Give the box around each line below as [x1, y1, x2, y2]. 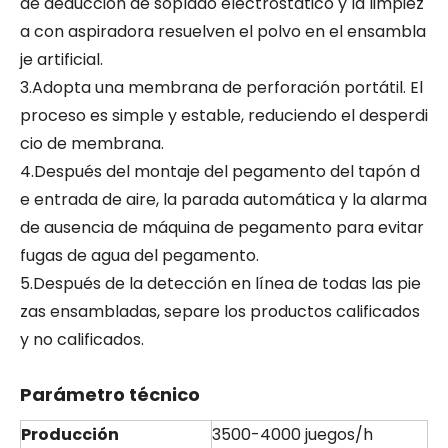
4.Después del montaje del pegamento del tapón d [20, 160, 420, 183]
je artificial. [20, 48, 103, 71]
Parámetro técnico [20, 382, 200, 407]
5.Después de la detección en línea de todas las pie [20, 272, 421, 295]
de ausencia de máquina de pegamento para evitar [20, 216, 424, 239]
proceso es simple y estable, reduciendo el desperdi [20, 104, 428, 127]
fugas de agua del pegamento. [20, 244, 259, 267]
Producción [21, 423, 119, 446]
